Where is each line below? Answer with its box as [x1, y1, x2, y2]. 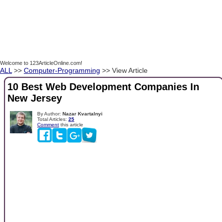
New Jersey [7, 93, 62, 104]
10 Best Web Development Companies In [7, 81, 199, 93]
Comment [37, 121, 59, 127]
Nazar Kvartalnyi [62, 111, 103, 116]
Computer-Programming [24, 66, 100, 74]
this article [59, 121, 83, 127]
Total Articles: [37, 116, 68, 122]
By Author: [37, 111, 62, 116]
